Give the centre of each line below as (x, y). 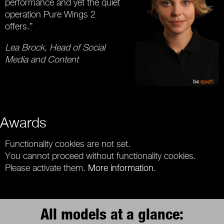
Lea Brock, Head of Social (55, 47)
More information (121, 167)
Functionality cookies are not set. (68, 143)
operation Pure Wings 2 (50, 14)
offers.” (20, 26)
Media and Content (42, 59)
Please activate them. (46, 167)
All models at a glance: (112, 215)
